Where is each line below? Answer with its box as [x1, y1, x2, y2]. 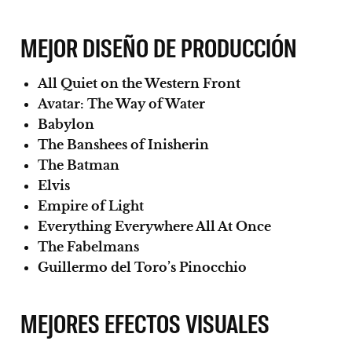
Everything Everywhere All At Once [38, 218, 271, 234]
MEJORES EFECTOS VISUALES [20, 306, 270, 339]
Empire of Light [38, 197, 144, 214]
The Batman [38, 156, 119, 173]
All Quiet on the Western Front [38, 75, 240, 91]
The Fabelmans [38, 238, 139, 255]
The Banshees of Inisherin [38, 136, 209, 152]
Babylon [38, 115, 94, 132]
